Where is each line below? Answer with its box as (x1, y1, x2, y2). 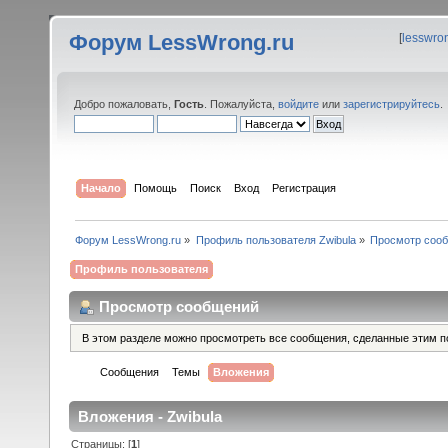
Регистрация (272, 181, 337, 194)
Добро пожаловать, (74, 98, 174, 110)
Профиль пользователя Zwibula (195, 233, 356, 246)
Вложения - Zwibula (78, 408, 222, 426)
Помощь (134, 181, 178, 194)
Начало (81, 181, 122, 194)
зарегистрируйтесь (343, 98, 440, 110)
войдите (278, 98, 319, 110)
